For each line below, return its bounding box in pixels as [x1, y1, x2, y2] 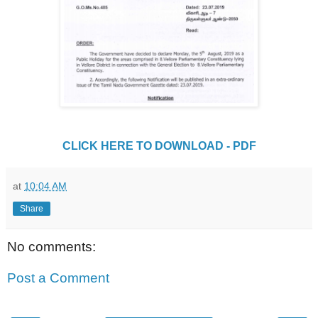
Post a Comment [7, 270, 109, 285]
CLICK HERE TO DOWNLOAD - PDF [62, 139, 256, 152]
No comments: [7, 238, 96, 254]
